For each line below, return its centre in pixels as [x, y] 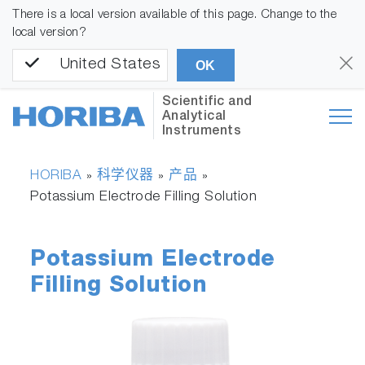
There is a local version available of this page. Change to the [174, 15]
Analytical [194, 118]
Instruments [202, 132]
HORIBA [56, 177]
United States [110, 65]
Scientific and [207, 103]
